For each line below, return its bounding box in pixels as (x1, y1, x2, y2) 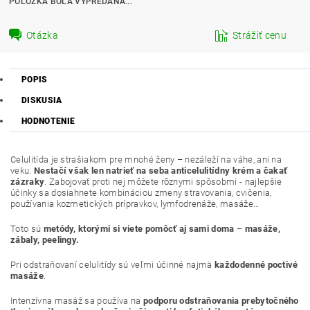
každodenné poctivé (215, 259, 298, 270)
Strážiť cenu (232, 29, 286, 41)
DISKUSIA (21, 95, 62, 105)
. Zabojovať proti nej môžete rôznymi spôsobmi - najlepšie (44, 176, 282, 187)
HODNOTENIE (21, 116, 75, 126)
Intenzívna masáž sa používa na (10, 295, 143, 306)
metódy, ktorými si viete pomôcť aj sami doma (43, 224, 235, 234)
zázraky (10, 176, 45, 187)
